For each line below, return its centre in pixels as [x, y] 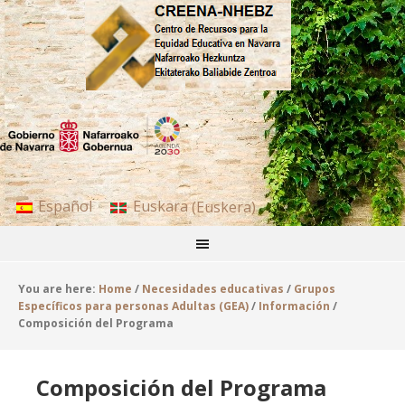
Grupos [315, 289]
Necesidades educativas [213, 289]
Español [66, 207]
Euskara [160, 207]
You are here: [58, 289]
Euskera [223, 207]
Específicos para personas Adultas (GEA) [133, 306]
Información [294, 306]
